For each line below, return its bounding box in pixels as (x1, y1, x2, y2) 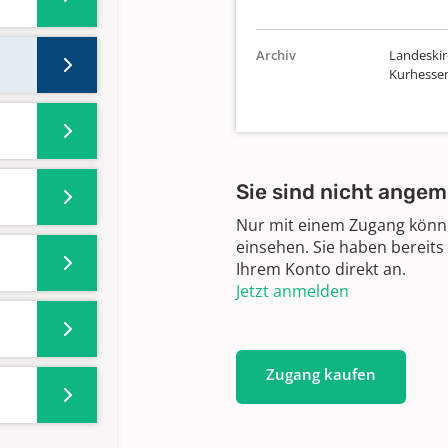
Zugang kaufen (266, 364, 376, 384)
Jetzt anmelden (236, 280, 349, 302)
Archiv (256, 46, 296, 64)
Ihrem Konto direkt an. (236, 258, 406, 280)
